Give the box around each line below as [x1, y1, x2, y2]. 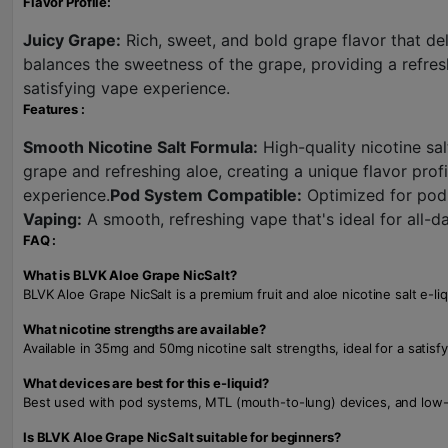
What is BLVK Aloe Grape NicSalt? [23, 267, 237, 283]
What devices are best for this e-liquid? [23, 375, 269, 391]
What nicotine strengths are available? [23, 321, 267, 337]
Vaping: [23, 209, 82, 229]
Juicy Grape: [23, 30, 121, 50]
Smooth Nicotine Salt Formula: [23, 137, 258, 157]
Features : [23, 101, 85, 117]
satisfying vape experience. [23, 78, 230, 98]
